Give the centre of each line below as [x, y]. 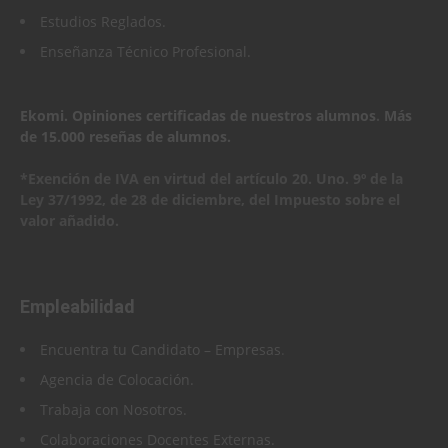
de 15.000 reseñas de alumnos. [125, 136]
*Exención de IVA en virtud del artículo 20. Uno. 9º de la [211, 178]
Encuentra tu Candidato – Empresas [160, 349]
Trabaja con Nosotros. [115, 409]
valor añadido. [69, 220]
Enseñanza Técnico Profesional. [145, 51]
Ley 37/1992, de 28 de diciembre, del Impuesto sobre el [210, 199]
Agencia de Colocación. [117, 379]
